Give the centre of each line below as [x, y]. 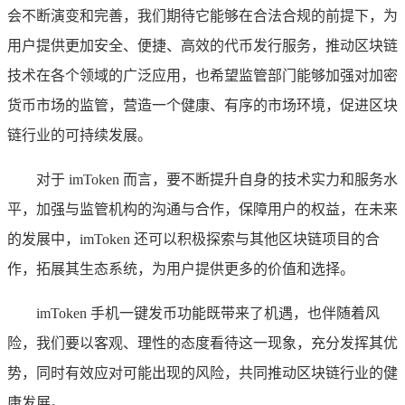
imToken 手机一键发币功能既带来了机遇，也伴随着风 [208, 313]
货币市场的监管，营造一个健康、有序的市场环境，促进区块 [202, 105]
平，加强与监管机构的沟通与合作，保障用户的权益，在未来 [202, 209]
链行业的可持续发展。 [80, 135]
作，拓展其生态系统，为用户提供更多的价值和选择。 [181, 268]
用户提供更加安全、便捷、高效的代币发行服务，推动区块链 [202, 45]
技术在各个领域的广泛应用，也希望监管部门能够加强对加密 [202, 75]
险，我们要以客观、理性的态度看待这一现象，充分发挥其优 [202, 343]
